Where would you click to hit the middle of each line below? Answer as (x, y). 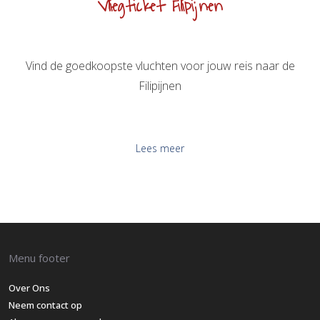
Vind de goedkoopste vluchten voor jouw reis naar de (160, 66)
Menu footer (39, 258)
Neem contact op (45, 305)
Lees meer (160, 149)
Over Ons (29, 288)
